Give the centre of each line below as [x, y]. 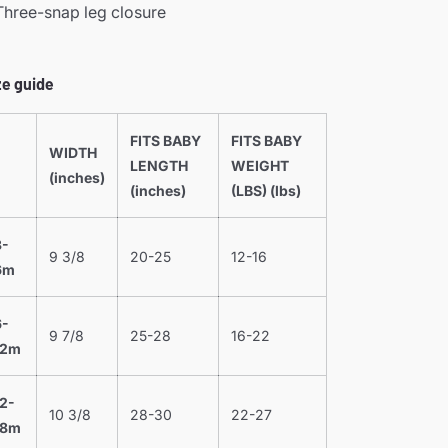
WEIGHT [260, 165]
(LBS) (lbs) [266, 190]
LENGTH [159, 165]
